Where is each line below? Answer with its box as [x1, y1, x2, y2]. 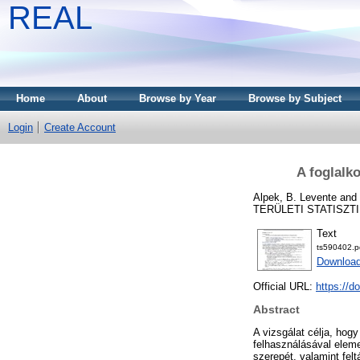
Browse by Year [139, 92, 216, 104]
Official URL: [253, 280, 316, 293]
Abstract [253, 303, 300, 317]
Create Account [44, 121, 116, 133]
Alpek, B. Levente [253, 190, 337, 203]
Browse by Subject [248, 92, 342, 104]
